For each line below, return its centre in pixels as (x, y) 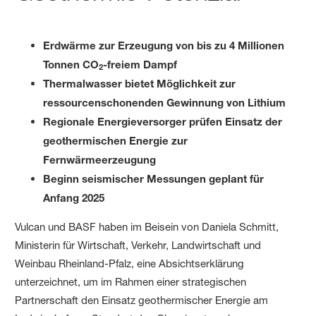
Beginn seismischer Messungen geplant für (154, 178)
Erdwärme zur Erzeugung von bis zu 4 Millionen (164, 45)
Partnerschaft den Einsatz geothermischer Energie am (142, 300)
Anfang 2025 (74, 197)
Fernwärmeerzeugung (100, 159)
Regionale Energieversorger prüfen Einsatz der (163, 121)
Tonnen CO (71, 64)
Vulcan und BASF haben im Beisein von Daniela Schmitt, (147, 226)
